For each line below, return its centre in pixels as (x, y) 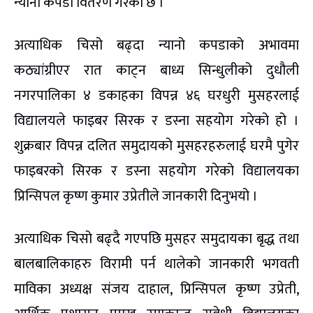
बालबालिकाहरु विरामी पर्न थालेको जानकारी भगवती (156, 264)
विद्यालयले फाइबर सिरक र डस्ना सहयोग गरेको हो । (156, 121)
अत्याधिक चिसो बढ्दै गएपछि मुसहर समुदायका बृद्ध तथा (156, 239)
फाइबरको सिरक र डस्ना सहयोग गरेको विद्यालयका (156, 172)
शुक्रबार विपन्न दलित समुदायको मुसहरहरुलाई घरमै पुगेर (156, 146)
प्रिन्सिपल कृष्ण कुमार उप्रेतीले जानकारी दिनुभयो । (136, 197)
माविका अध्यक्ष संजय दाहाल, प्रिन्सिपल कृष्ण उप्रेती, (156, 290)
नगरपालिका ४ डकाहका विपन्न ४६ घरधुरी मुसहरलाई (156, 96)
